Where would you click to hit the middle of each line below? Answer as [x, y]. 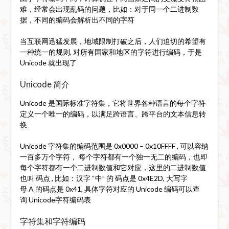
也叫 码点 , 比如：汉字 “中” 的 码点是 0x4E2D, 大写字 [104, 178]
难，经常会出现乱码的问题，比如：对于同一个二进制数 [109, 9]
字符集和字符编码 [52, 221]
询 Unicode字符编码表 [55, 199]
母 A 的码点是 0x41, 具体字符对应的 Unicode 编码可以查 [110, 189]
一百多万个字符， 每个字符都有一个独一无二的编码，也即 [113, 156]
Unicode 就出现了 [48, 62]
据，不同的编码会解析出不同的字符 [77, 19]
